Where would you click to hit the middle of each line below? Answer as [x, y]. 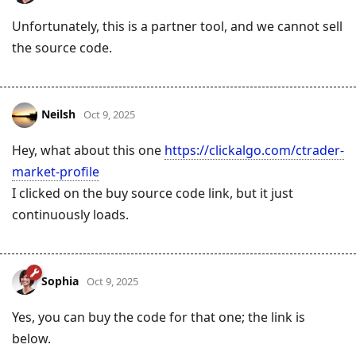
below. [31, 338]
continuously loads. [70, 214]
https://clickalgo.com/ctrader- [254, 150]
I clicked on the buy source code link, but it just [153, 193]
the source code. [62, 47]
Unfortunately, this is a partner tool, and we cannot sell [177, 26]
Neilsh [58, 114]
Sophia [60, 281]
